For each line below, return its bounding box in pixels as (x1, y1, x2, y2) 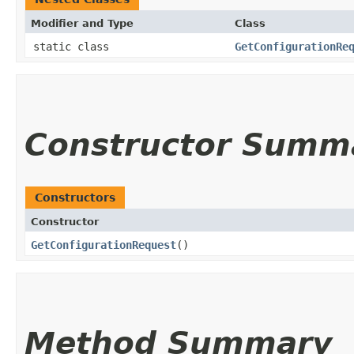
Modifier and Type (31, 17, 134, 29)
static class (33, 40, 115, 53)
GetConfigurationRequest (31, 238, 176, 251)
